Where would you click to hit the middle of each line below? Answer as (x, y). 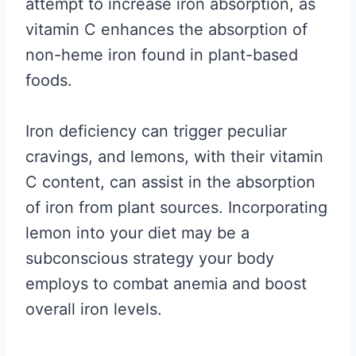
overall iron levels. (94, 309)
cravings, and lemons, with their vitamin (174, 157)
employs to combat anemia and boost (166, 284)
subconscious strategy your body (150, 258)
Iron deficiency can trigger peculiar (156, 131)
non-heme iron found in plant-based (162, 55)
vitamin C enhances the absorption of (166, 29)
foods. (49, 80)
